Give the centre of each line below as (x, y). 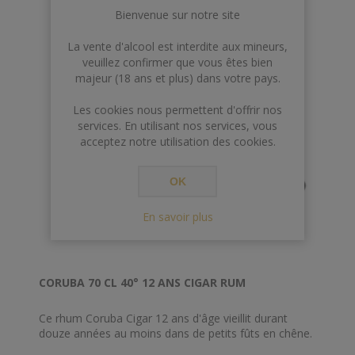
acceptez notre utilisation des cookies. (177, 141)
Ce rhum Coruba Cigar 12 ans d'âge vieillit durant (163, 319)
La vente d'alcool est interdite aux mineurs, (177, 46)
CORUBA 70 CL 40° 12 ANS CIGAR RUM (142, 283)
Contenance (70, 35)
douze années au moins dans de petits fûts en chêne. (176, 334)
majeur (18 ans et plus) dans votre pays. (177, 78)
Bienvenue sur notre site (177, 15)
